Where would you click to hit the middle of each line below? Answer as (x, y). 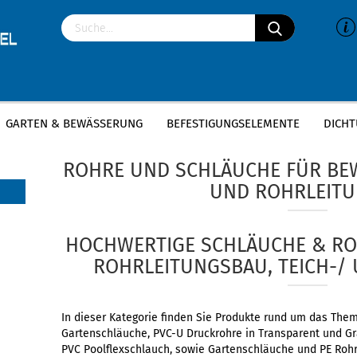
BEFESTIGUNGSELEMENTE (233, 124)
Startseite (83, 125)
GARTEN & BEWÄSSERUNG (74, 124)
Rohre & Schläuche (176, 125)
